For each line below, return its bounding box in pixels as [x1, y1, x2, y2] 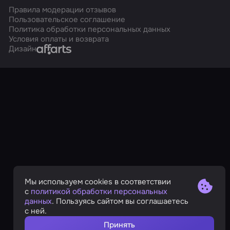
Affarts [36, 43, 61, 54]
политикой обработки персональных [31, 186, 168, 197]
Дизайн [9, 44, 37, 54]
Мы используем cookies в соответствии [25, 176, 171, 187]
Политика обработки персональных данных [9, 24, 171, 35]
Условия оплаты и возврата [9, 34, 109, 45]
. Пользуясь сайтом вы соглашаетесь [52, 196, 189, 206]
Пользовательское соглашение [9, 14, 126, 25]
